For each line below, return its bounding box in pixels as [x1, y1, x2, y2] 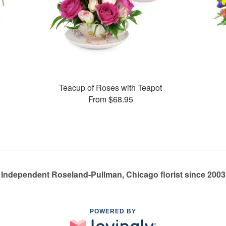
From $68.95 [88, 93, 133, 105]
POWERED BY [90, 208, 136, 215]
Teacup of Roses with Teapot [59, 81, 162, 93]
